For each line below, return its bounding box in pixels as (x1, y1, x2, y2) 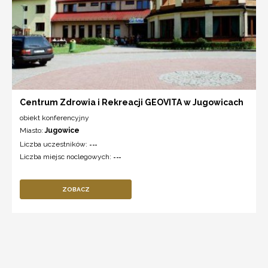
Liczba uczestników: (20, 139, 89, 148)
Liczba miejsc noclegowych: (20, 152, 113, 161)
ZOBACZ (62, 185, 90, 193)
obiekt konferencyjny (20, 113, 89, 122)
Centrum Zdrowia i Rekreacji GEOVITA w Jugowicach (20, 97, 243, 107)
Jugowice (45, 126, 80, 135)
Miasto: (20, 126, 45, 135)
